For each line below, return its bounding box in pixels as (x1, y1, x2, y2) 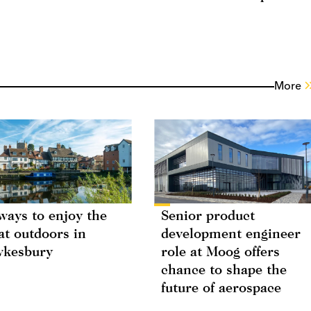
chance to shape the (161, 261, 287, 278)
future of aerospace (161, 279, 281, 296)
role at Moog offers (161, 243, 280, 260)
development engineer (161, 225, 301, 242)
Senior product (161, 207, 255, 224)
